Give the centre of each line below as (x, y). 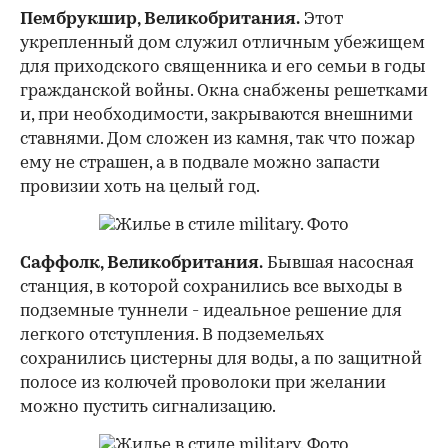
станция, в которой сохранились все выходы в (211, 287)
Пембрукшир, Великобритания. (160, 19)
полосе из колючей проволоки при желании (203, 383)
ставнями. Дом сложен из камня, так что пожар (217, 139)
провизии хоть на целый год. (140, 187)
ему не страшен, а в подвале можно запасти (200, 163)
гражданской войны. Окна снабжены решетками (224, 91)
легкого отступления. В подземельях (172, 335)
